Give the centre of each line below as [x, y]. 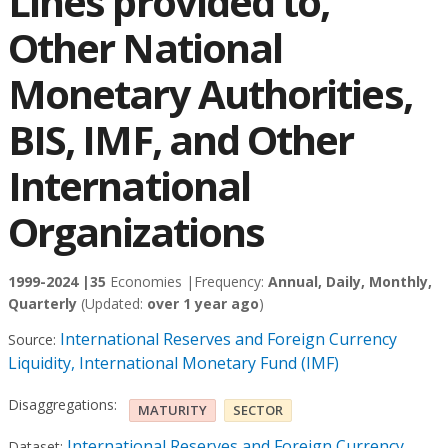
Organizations [136, 231]
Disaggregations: [62, 404]
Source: [32, 339]
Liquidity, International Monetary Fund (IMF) [173, 363]
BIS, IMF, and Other [181, 139]
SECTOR [258, 410]
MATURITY [172, 410]
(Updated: [114, 303]
